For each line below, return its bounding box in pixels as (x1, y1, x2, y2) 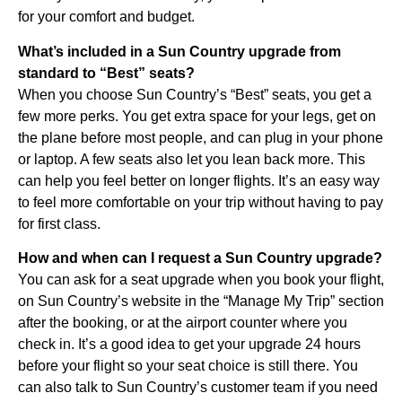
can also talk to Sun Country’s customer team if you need (18, 380, 378, 396)
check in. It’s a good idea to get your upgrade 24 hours (18, 336, 361, 353)
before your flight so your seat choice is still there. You (18, 358, 358, 374)
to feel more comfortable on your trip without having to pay (18, 194, 383, 210)
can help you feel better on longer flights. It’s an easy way (18, 172, 380, 188)
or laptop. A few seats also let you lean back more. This (18, 151, 365, 167)
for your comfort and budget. (18, 9, 195, 25)
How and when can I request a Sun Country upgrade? (18, 250, 382, 267)
